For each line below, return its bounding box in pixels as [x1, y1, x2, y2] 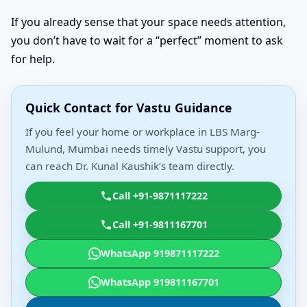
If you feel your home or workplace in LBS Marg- [25, 124, 260, 138]
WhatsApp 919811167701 [100, 275, 219, 288]
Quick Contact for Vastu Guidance [25, 99, 232, 116]
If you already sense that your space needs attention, [11, 14, 286, 29]
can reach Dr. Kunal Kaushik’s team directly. [25, 158, 234, 173]
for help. [11, 51, 55, 66]
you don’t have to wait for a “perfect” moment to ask [11, 32, 283, 48]
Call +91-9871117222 [112, 188, 208, 202]
